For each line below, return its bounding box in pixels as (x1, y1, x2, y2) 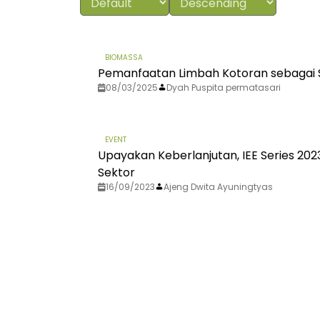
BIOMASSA (105, 52, 143, 64)
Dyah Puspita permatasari (166, 81, 281, 94)
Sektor (98, 164, 135, 181)
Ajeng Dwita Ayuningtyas (164, 181, 273, 194)
